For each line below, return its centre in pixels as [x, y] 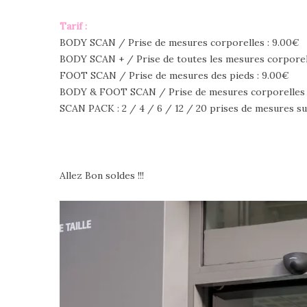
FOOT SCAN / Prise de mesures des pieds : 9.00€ [174, 75]
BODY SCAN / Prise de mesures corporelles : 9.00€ [180, 42]
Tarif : [73, 26]
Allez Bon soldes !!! [102, 175]
